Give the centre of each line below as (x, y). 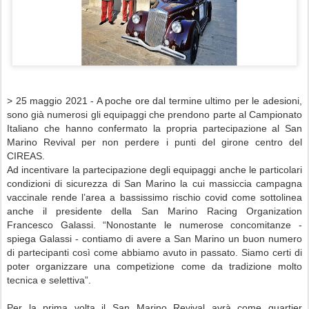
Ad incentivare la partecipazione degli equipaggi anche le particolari (154, 170)
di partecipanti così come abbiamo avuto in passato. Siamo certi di (154, 252)
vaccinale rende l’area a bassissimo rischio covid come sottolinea (154, 197)
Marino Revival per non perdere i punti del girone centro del (154, 142)
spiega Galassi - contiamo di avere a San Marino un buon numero (154, 239)
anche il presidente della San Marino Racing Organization (154, 211)
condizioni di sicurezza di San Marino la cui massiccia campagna (154, 183)
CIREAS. (27, 156)
